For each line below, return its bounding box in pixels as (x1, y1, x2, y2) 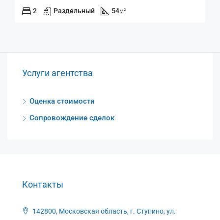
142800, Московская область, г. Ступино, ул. (31, 207, 176, 215)
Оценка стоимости (29, 97, 95, 106)
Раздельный (54, 7, 95, 15)
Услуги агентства (22, 68, 93, 78)
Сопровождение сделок (29, 113, 114, 122)
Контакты (22, 179, 63, 190)
